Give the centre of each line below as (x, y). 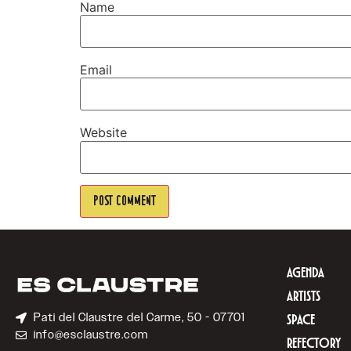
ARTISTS (304, 297)
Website (103, 133)
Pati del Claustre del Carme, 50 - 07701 (139, 318)
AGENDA (306, 273)
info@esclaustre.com (90, 335)
